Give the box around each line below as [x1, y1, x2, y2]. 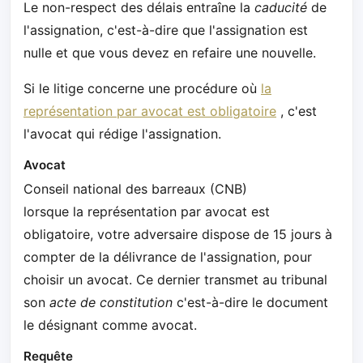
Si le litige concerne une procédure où [23, 80, 261, 97]
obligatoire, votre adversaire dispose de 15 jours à [23, 226, 332, 243]
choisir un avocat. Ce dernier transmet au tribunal [23, 271, 327, 288]
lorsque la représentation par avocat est [23, 203, 270, 220]
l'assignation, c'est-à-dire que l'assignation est [23, 22, 308, 39]
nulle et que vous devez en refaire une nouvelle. [23, 45, 316, 62]
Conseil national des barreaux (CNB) [23, 181, 247, 198]
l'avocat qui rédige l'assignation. [23, 126, 221, 143]
